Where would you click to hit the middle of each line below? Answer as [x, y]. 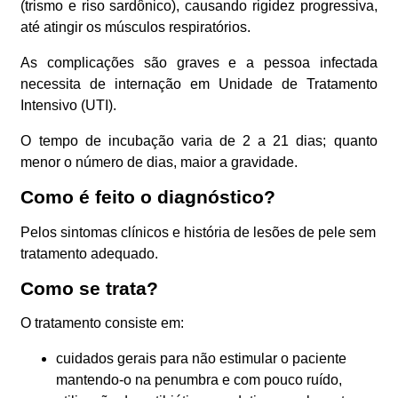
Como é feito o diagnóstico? [148, 197]
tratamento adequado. [90, 253]
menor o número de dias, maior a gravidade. [159, 163]
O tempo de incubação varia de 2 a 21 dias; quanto [199, 141]
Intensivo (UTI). [69, 106]
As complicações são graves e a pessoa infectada [199, 63]
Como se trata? [90, 288]
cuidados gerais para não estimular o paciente [202, 359]
